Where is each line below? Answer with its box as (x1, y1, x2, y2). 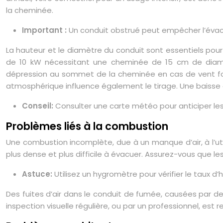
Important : (22, 25, 69, 35)
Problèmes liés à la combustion (6, 119, 168, 133)
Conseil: (22, 101, 55, 111)
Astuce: (22, 169, 54, 179)
